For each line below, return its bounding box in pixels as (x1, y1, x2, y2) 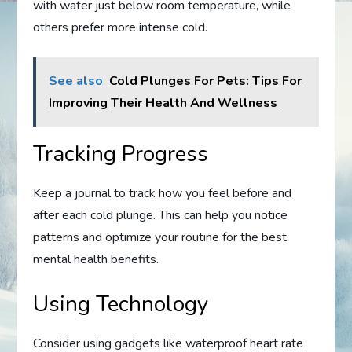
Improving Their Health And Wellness (49, 93, 278, 112)
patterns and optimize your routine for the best (33, 228, 288, 246)
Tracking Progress (33, 138, 209, 169)
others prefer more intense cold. (33, 18, 208, 36)
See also (49, 71, 104, 90)
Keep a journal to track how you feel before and (33, 184, 292, 202)
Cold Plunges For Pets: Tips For (109, 71, 302, 90)
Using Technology (33, 288, 209, 319)
